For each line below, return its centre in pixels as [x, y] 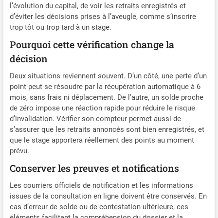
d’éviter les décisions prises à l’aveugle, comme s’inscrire [103, 17]
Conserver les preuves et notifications [94, 168]
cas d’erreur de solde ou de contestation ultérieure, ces [99, 207]
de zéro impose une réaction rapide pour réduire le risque [102, 108]
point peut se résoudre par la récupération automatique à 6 [105, 87]
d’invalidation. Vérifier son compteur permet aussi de [95, 119]
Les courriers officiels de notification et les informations [101, 186]
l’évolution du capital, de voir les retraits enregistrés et [98, 6]
